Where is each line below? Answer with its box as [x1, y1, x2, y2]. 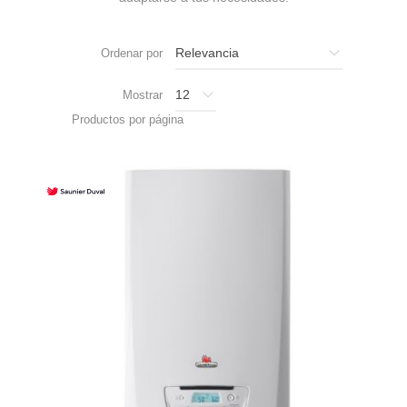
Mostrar [123, 88, 163, 103]
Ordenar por [101, 46, 163, 61]
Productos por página [72, 112, 184, 126]
